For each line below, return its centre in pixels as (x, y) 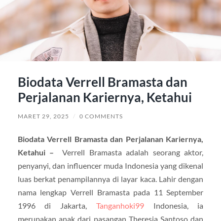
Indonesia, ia (174, 205)
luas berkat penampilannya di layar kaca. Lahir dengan (110, 179)
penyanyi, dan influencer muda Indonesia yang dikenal (110, 165)
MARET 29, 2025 (43, 116)
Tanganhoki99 (120, 205)
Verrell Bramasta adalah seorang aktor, (133, 152)
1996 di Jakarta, (57, 205)
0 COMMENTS (101, 116)
